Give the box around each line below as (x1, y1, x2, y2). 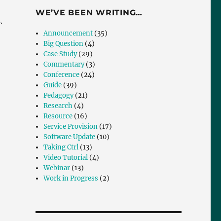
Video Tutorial (43, 153, 88, 162)
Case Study (43, 50, 77, 59)
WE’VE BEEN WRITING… (35, 8, 143, 18)
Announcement (43, 29, 93, 38)
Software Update (43, 133, 96, 142)
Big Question (43, 39, 84, 48)
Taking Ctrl (43, 143, 79, 152)
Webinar (43, 164, 71, 173)
